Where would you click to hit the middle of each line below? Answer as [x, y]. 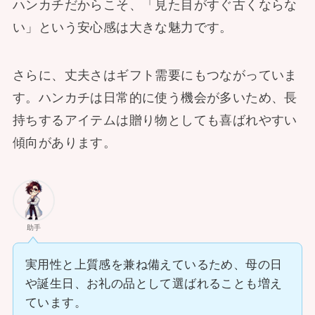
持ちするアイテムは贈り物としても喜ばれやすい [155, 120]
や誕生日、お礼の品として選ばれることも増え [154, 283]
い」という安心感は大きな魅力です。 [122, 28]
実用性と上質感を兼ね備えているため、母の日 [154, 264]
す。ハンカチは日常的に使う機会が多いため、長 [155, 97]
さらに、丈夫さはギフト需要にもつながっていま [155, 75]
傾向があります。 [64, 142]
